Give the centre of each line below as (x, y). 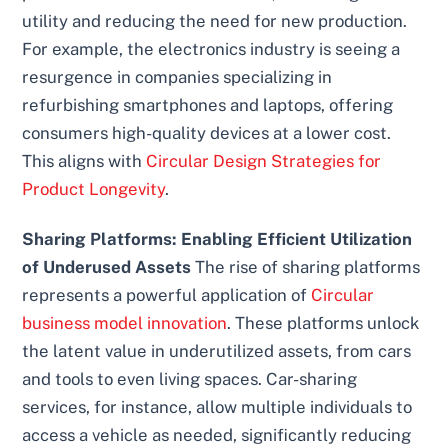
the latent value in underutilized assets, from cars (217, 351)
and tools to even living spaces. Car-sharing (190, 379)
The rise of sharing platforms (306, 267)
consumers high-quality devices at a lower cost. (207, 133)
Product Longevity (94, 189)
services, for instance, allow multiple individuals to (217, 407)
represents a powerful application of (167, 295)
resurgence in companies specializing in (177, 77)
